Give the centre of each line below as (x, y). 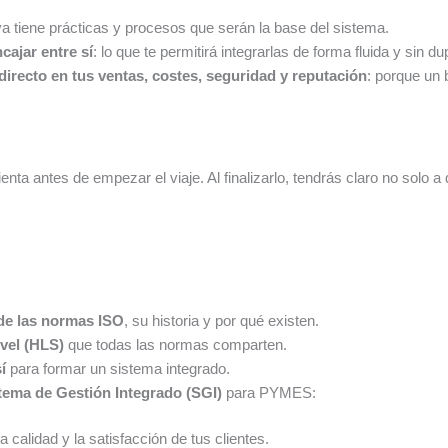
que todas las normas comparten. (176, 344)
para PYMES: (269, 392)
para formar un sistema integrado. (118, 368)
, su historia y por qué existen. (222, 320)
